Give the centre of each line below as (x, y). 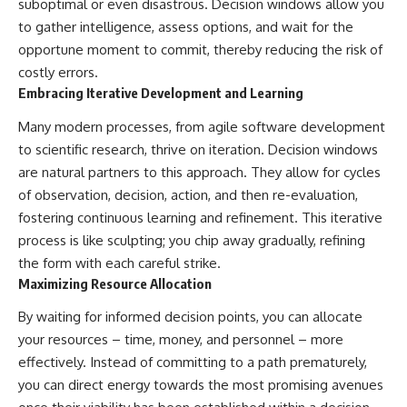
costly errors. (58, 73)
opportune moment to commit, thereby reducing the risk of (200, 50)
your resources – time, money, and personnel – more (181, 340)
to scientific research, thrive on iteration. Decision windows (198, 149)
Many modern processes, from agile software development (202, 126)
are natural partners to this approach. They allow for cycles (199, 172)
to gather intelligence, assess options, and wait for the (186, 27)
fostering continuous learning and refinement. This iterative (200, 217)
